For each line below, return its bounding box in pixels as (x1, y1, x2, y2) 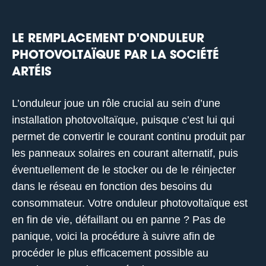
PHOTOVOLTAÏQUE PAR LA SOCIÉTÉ (12, 49, 219, 62)
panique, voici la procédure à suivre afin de (12, 230, 215, 242)
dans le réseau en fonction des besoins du (12, 180, 212, 192)
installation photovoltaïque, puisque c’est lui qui (12, 113, 235, 126)
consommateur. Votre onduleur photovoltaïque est (12, 197, 248, 209)
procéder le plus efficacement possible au (12, 246, 208, 259)
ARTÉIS (12, 66, 51, 78)
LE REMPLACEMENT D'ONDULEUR (12, 33, 204, 45)
